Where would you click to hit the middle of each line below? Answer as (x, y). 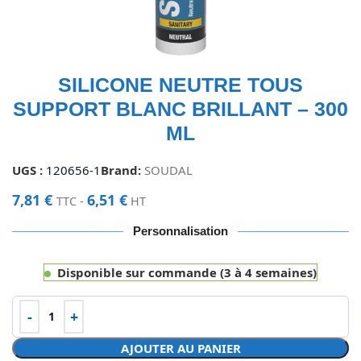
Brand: (122, 170)
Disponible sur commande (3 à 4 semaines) (187, 272)
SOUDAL (168, 170)
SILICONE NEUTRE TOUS (180, 84)
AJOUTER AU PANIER (180, 348)
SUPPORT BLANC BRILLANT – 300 (180, 108)
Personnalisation (180, 230)
